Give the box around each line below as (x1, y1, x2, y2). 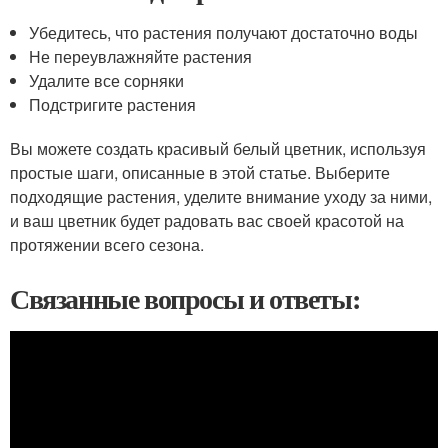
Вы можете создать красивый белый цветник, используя (10, 137, 426, 160)
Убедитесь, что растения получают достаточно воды (29, 21, 419, 44)
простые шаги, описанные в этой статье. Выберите (10, 161, 390, 184)
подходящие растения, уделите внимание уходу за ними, (10, 185, 432, 208)
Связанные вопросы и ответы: (10, 278, 360, 319)
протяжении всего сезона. (10, 233, 204, 256)
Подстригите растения (29, 93, 197, 116)
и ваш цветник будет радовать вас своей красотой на (10, 209, 404, 232)
